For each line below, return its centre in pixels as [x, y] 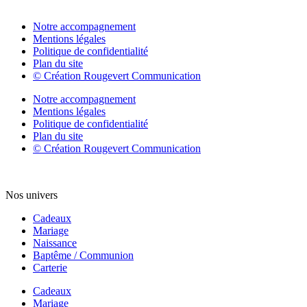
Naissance [55, 243]
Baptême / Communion [83, 256]
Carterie [50, 268]
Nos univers [32, 195]
